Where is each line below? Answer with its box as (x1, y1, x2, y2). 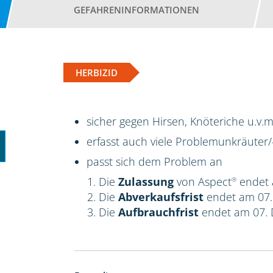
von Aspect (174, 174, 232, 189)
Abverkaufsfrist (118, 189, 207, 204)
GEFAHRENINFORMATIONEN (73, 3, 199, 16)
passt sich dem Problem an (87, 154, 223, 169)
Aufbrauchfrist (118, 204, 202, 219)
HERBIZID (76, 66, 118, 79)
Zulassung (118, 174, 174, 189)
